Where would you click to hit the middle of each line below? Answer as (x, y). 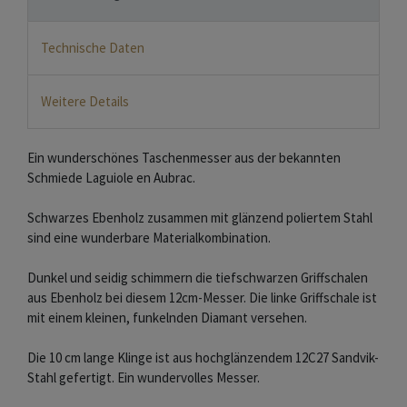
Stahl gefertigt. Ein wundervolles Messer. (144, 378)
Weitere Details (85, 102)
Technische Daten (93, 47)
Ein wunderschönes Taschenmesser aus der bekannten (184, 158)
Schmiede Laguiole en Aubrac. (111, 178)
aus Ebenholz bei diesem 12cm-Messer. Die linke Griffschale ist (202, 298)
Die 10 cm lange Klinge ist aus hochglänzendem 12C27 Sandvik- (203, 358)
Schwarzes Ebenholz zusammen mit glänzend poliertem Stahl (200, 218)
